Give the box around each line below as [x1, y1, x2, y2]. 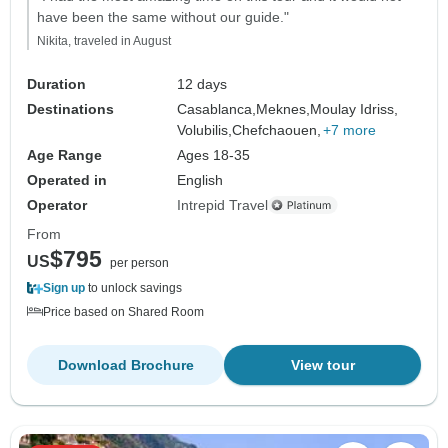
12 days [177, 75, 228, 92]
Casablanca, [177, 100, 257, 117]
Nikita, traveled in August [37, 33, 171, 48]
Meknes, [256, 100, 311, 117]
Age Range [27, 146, 102, 163]
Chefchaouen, [232, 121, 322, 138]
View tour [290, 356, 355, 373]
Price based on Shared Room [43, 304, 204, 319]
